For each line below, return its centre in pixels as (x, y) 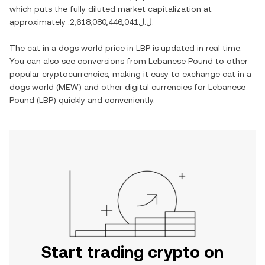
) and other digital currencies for (143, 87)
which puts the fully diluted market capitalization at (111, 9)
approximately (39, 22)
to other (230, 61)
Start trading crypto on (132, 252)
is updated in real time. (196, 48)
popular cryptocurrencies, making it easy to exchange (116, 74)
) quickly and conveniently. (104, 100)
